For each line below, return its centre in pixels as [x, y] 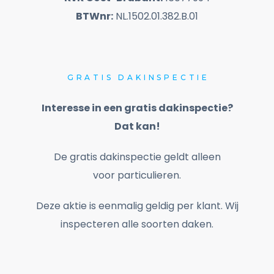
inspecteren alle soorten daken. [137, 224]
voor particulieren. [137, 176]
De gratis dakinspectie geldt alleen [137, 157]
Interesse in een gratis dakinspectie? [137, 108]
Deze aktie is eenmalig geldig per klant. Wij [137, 206]
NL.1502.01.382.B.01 [156, 17]
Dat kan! [137, 127]
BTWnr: [94, 17]
